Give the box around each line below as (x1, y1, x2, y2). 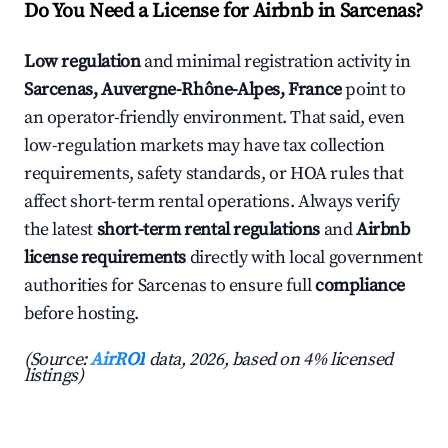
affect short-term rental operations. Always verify (24, 190, 401, 214)
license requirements (24, 246, 187, 270)
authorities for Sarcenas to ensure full (24, 274, 316, 298)
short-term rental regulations (96, 218, 321, 242)
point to (341, 78, 406, 102)
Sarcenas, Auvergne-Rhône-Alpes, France (24, 78, 342, 102)
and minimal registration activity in (140, 50, 411, 74)
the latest (24, 218, 97, 242)
